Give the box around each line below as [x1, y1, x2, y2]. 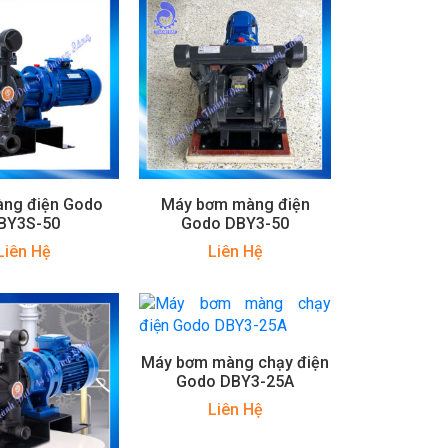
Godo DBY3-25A [176, 371, 295, 391]
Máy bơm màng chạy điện [141, 352, 330, 372]
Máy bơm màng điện [160, 194, 310, 214]
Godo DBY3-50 [181, 213, 290, 233]
